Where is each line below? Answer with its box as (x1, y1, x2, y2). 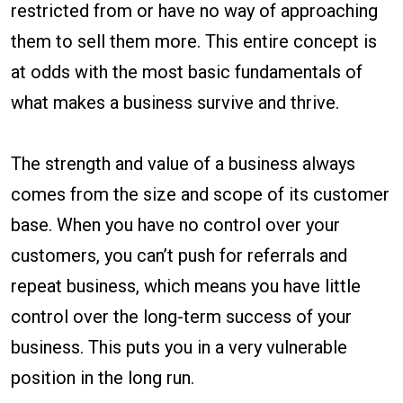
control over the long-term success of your (11, 306, 352, 328)
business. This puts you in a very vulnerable (11, 336, 347, 359)
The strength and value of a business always (11, 153, 355, 175)
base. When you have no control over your (11, 214, 340, 237)
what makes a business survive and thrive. (11, 92, 339, 114)
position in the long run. (11, 367, 194, 390)
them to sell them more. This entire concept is (11, 31, 377, 53)
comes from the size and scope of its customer (11, 184, 390, 206)
